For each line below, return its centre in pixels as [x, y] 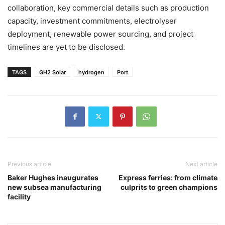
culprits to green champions [169, 187]
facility [19, 196]
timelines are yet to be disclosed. [66, 47]
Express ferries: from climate [168, 177]
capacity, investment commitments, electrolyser [92, 21]
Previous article [29, 164]
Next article [201, 164]
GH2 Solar [52, 72]
